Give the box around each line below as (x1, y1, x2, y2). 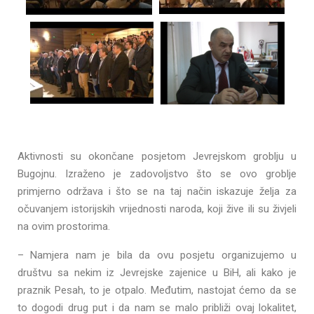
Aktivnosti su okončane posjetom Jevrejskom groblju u (18, 149, 296, 163)
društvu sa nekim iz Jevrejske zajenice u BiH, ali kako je (18, 266, 296, 279)
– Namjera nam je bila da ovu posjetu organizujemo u (18, 248, 296, 261)
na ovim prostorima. (18, 219, 110, 233)
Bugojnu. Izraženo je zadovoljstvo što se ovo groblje (18, 167, 296, 180)
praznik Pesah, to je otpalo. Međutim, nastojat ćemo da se (18, 283, 296, 296)
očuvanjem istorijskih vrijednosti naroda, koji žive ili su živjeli (18, 202, 296, 215)
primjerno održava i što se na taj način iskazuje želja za (18, 184, 296, 198)
